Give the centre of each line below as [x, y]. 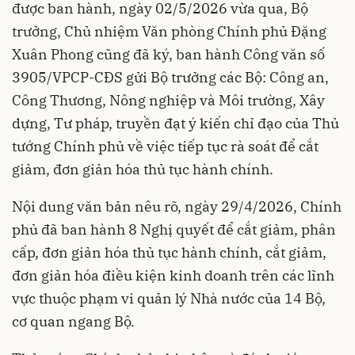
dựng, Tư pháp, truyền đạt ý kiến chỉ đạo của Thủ [176, 123]
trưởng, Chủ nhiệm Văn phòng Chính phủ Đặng [169, 31]
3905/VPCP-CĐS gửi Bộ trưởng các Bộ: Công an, [170, 77]
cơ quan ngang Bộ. [73, 321]
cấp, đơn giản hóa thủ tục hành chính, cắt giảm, [169, 252]
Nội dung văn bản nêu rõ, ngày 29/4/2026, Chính [177, 206]
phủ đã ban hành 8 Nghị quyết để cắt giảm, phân [174, 229]
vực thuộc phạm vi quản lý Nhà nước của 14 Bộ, [169, 298]
